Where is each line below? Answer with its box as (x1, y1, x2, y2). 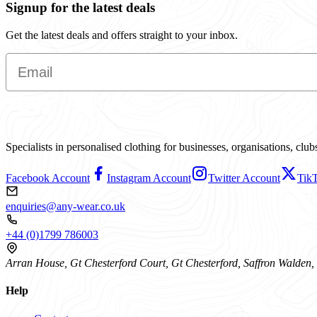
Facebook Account (6, 172, 90, 185)
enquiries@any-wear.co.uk (6, 200, 125, 213)
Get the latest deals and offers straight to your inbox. (6, 29, 238, 42)
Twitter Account (208, 172, 280, 185)
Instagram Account (107, 172, 191, 185)
